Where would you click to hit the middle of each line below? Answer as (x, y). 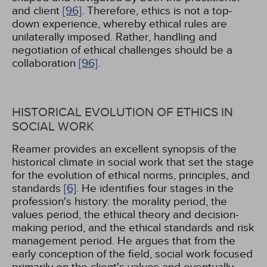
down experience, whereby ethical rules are (119, 24)
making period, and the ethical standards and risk (133, 228)
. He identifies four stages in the (155, 188)
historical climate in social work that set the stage (133, 162)
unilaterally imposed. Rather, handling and (114, 37)
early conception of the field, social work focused (132, 254)
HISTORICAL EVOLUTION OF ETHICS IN (122, 112)
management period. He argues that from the (124, 241)
